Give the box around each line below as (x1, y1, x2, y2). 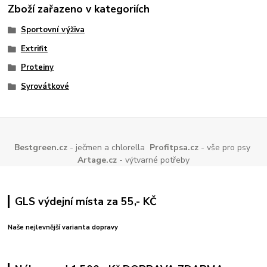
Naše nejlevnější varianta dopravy (8, 222, 119, 232)
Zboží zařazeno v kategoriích (8, 1, 150, 16)
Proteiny (20, 62, 54, 73)
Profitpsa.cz (150, 141, 198, 153)
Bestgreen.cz (14, 141, 67, 153)
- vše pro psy (198, 141, 253, 153)
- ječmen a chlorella (67, 141, 150, 153)
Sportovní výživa (20, 24, 85, 35)
